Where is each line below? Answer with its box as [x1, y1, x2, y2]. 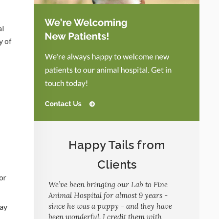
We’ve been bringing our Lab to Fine [48, 179, 168, 189]
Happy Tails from [68, 137, 165, 152]
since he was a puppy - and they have [48, 201, 172, 211]
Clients [97, 157, 136, 172]
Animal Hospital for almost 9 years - [48, 190, 168, 200]
